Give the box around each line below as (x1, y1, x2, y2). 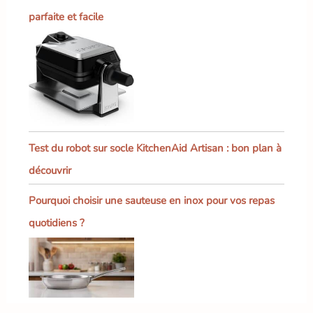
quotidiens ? (28, 216, 85, 231)
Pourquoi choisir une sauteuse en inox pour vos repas (28, 194, 275, 208)
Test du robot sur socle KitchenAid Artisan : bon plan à (28, 141, 282, 156)
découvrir (28, 163, 71, 178)
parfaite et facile (28, 10, 103, 24)
